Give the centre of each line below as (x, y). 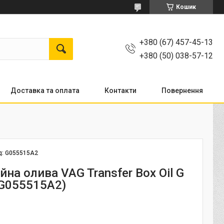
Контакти (120, 90)
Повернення (182, 90)
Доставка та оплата (45, 90)
